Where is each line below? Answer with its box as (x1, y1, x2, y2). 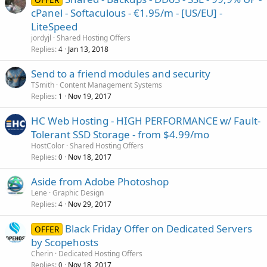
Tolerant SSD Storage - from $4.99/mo (31, 127, 209, 141)
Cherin (31, 248, 53, 259)
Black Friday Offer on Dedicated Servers (64, 221, 252, 235)
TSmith (31, 79, 54, 90)
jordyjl (31, 32, 51, 43)
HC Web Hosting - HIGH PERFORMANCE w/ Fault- (31, 113, 260, 128)
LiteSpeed (31, 19, 77, 33)
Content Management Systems (60, 79, 162, 90)
